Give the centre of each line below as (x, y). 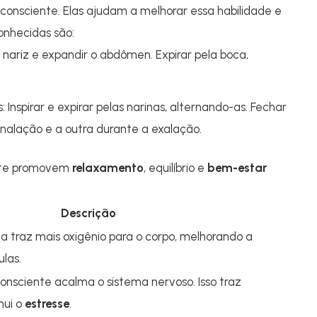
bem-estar (237, 168)
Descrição (88, 213)
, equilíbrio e (175, 168)
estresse (47, 304)
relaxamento (108, 168)
